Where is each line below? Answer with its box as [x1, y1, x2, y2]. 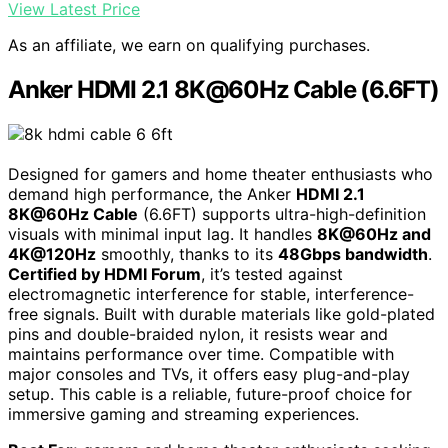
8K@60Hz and [317, 223, 431, 244]
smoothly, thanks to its [96, 243, 278, 264]
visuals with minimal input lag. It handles [8, 223, 317, 244]
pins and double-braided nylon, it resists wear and [8, 323, 388, 344]
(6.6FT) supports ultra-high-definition [138, 203, 426, 224]
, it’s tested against [201, 263, 343, 284]
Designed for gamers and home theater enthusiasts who [8, 163, 433, 184]
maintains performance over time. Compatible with [8, 343, 394, 364]
